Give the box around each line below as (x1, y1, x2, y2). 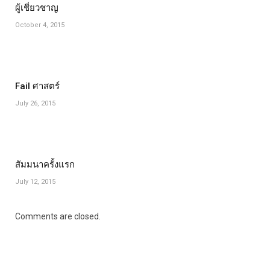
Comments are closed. (15, 211, 101, 221)
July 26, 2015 (15, 99, 55, 107)
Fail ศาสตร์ (15, 80, 60, 92)
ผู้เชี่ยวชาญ (15, 2, 58, 13)
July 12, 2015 (15, 177, 55, 186)
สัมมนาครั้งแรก (15, 159, 75, 170)
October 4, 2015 (15, 20, 64, 29)
